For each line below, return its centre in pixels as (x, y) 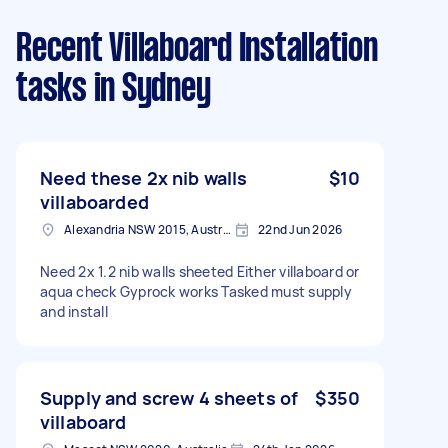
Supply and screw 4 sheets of (169, 397)
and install (74, 311)
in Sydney (148, 89)
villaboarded (94, 201)
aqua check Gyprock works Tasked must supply (196, 291)
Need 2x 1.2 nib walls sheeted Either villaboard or (200, 271)
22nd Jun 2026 (300, 229)
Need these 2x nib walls (144, 177)
